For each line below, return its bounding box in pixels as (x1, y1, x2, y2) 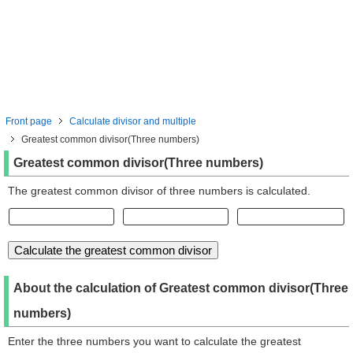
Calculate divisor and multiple (69, 116, 196, 127)
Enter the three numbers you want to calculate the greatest (8, 335, 301, 347)
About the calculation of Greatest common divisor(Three (13, 281, 348, 295)
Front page (6, 116, 52, 127)
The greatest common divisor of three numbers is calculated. (8, 184, 310, 197)
